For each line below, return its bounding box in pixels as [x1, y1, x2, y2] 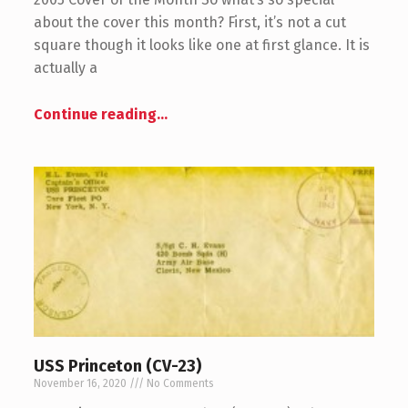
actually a [33, 59, 97, 77]
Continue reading [33, 106, 157, 124]
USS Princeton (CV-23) [33, 356, 201, 377]
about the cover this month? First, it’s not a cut [33, 14, 346, 32]
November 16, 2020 [33, 377, 129, 391]
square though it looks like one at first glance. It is [33, 36, 370, 55]
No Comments [143, 377, 214, 391]
